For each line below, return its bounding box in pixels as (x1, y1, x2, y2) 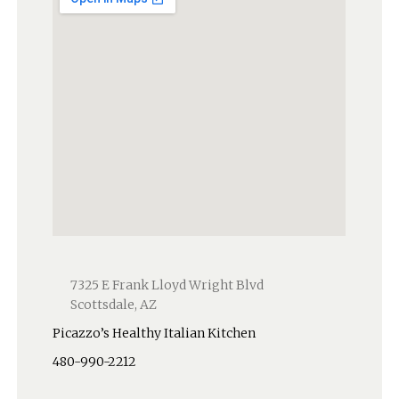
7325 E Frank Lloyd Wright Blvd (70, 277, 265, 293)
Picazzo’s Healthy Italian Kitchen (53, 325, 256, 341)
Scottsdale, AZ (70, 297, 158, 313)
